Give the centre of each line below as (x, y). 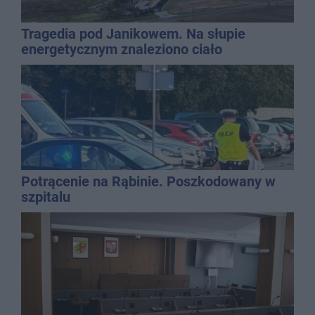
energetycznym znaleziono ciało (122, 50)
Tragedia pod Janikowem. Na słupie (133, 34)
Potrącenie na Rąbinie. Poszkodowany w (148, 182)
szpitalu (46, 197)
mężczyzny (56, 65)
